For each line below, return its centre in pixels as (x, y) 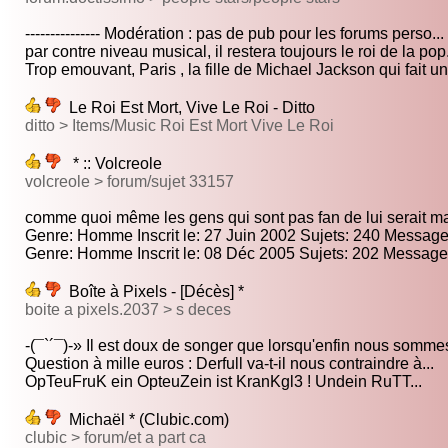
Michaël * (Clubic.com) (145, 420)
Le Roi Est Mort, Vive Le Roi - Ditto (188, 108)
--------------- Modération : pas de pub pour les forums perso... (234, 34)
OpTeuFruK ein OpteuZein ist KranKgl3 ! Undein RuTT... (223, 382)
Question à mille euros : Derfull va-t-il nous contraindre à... (229, 364)
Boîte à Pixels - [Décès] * (152, 292)
